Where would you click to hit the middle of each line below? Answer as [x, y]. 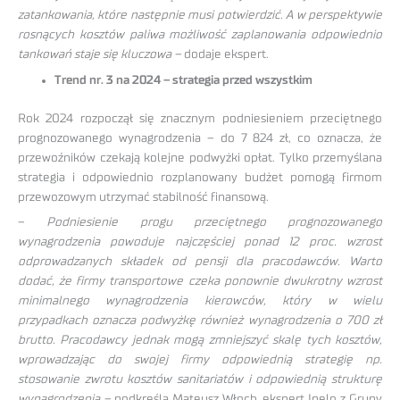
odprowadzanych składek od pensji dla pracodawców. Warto [200, 262]
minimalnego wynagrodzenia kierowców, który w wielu [200, 301]
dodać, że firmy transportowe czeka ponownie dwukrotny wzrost [200, 282]
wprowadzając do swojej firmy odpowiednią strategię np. [200, 360]
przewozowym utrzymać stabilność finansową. [143, 197]
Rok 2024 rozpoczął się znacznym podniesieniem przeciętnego [200, 118]
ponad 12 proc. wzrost [313, 242]
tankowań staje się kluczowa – [100, 55]
